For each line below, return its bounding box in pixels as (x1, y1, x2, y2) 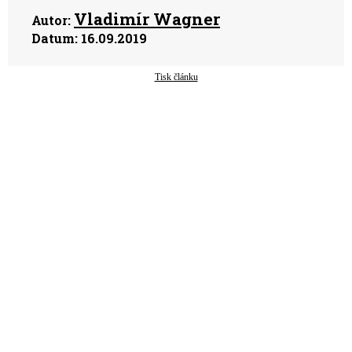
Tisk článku (154, 71, 198, 82)
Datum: (31, 29, 78, 46)
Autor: (31, 11, 71, 28)
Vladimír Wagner (74, 7, 220, 30)
